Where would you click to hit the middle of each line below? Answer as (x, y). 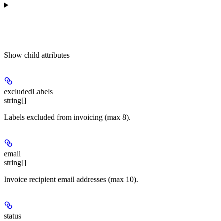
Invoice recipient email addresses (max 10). (71, 180)
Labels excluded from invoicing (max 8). (67, 117)
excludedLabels (28, 92)
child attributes (47, 55)
